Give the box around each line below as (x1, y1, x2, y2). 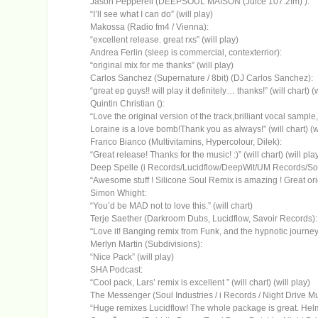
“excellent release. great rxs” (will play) (90, 35, 239, 45)
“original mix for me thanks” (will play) (90, 60, 234, 71)
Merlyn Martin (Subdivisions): (90, 239, 203, 250)
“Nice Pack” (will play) (90, 252, 175, 263)
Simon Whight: (90, 188, 147, 199)
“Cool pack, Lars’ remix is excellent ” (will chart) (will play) (90, 278, 311, 288)
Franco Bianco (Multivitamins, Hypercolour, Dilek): (90, 137, 283, 148)
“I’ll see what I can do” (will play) (90, 9, 214, 20)
